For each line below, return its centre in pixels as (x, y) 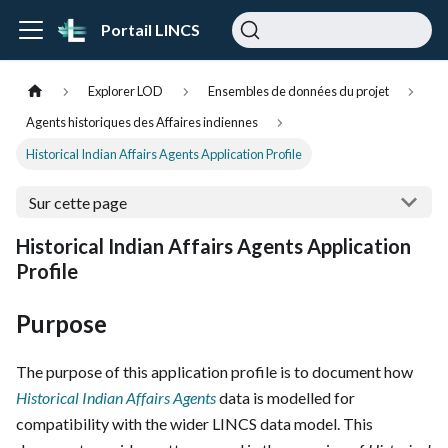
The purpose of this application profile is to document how (214, 372)
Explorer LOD (126, 91)
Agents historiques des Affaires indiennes (142, 122)
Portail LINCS (150, 29)
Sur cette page (77, 202)
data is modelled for (285, 398)
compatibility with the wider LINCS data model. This (194, 424)
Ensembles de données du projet (298, 91)
